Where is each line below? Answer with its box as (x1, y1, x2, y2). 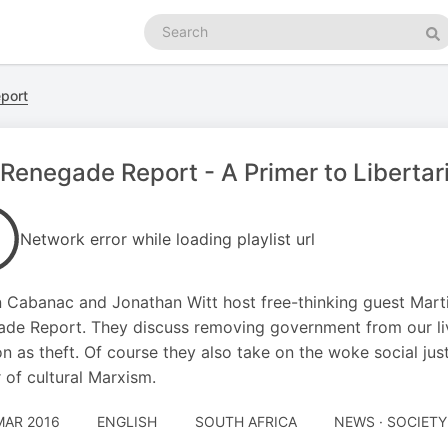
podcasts (143, 34, 204, 51)
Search (143, 14, 189, 31)
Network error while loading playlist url (20, 229, 315, 249)
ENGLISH (97, 413, 157, 430)
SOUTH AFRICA (194, 413, 297, 430)
